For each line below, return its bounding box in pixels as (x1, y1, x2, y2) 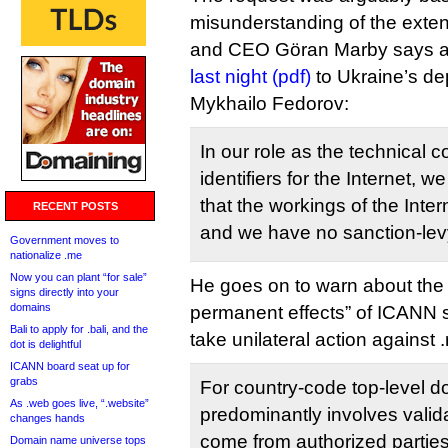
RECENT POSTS (33, 200, 118, 212)
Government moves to (10, 234, 119, 246)
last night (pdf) (190, 66, 311, 87)
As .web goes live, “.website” (10, 397, 149, 409)
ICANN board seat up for (10, 360, 130, 372)
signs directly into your (10, 286, 119, 298)
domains (10, 301, 51, 313)
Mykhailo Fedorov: (190, 93, 349, 114)
